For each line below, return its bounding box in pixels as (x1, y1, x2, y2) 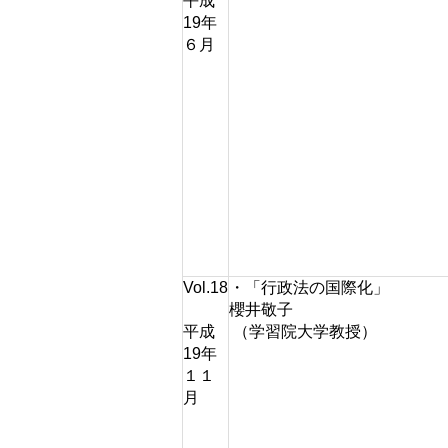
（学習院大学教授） (229, 323, 377, 340)
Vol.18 (183, 279, 228, 296)
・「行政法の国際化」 (229, 279, 389, 296)
